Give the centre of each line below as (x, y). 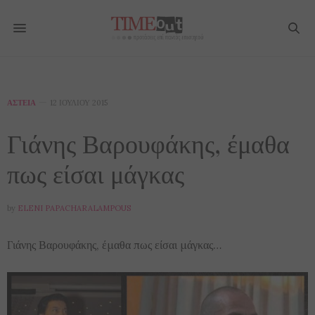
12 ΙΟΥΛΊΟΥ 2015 (79, 103)
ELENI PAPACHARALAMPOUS (74, 208)
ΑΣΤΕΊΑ (21, 103)
